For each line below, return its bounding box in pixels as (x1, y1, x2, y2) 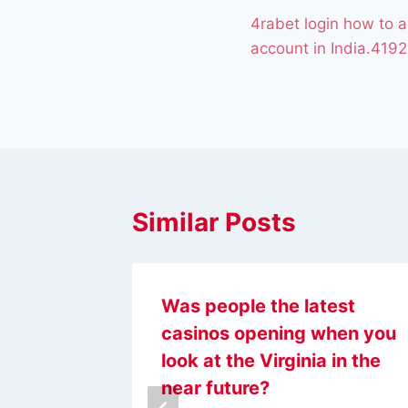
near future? (161, 376, 270, 399)
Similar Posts (132, 206, 296, 238)
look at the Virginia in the (161, 349, 381, 372)
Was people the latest (161, 294, 355, 317)
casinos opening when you (161, 321, 396, 344)
